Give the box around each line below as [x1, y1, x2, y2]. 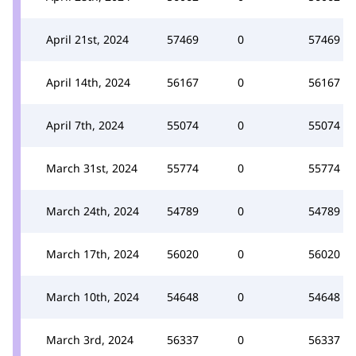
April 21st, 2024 [46, 31, 129, 47]
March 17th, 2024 [46, 246, 139, 261]
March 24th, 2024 [46, 203, 139, 219]
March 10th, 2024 [46, 288, 139, 304]
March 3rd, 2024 [46, 331, 133, 347]
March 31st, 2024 [46, 160, 137, 176]
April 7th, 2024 [46, 117, 124, 133]
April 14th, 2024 [46, 74, 130, 90]
